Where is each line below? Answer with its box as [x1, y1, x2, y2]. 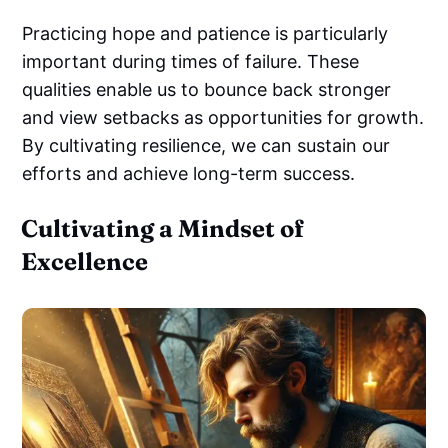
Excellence [21, 247, 149, 277]
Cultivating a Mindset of [21, 214, 305, 244]
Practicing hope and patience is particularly [22, 23, 389, 45]
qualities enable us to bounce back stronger [22, 79, 392, 101]
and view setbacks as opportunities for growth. [22, 107, 425, 129]
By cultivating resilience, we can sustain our [22, 135, 391, 157]
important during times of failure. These [22, 51, 360, 73]
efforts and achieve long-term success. [22, 163, 356, 185]
